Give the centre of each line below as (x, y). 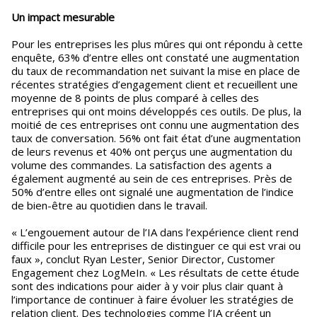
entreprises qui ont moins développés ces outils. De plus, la (156, 111)
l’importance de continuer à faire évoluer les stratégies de (152, 299)
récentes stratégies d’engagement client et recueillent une (155, 84)
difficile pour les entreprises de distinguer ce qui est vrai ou (156, 246)
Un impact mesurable (63, 17)
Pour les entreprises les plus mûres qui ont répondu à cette (157, 44)
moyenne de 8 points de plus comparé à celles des (135, 98)
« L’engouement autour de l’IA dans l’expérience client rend (155, 232)
